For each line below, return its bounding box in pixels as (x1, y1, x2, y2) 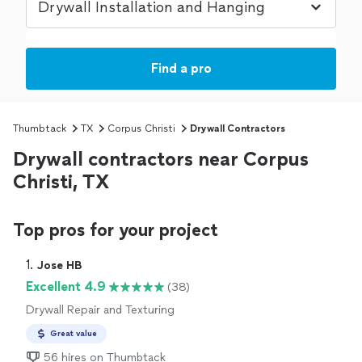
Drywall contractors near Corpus (13, 147, 309, 171)
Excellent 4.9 (26, 279, 106, 295)
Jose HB (37, 259, 82, 273)
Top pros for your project (13, 219, 218, 242)
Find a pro (150, 61, 212, 77)
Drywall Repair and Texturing (26, 303, 175, 318)
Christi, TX (13, 170, 109, 194)
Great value (50, 328, 97, 339)
